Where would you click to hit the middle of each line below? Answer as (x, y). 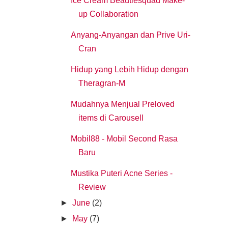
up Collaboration (108, 14)
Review (92, 187)
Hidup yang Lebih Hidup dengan (129, 70)
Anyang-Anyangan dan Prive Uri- (130, 35)
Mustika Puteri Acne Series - (121, 174)
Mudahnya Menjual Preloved (122, 104)
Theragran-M (102, 83)
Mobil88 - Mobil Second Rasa (124, 139)
